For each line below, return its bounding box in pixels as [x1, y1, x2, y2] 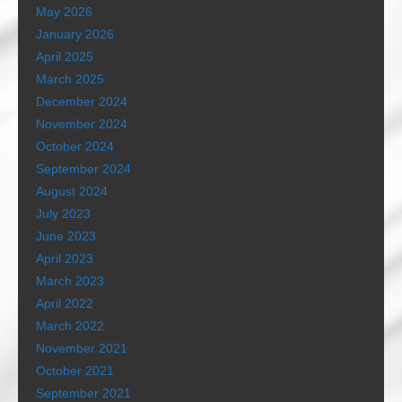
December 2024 [36, 94, 127, 109]
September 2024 [36, 162, 131, 177]
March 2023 [36, 274, 104, 289]
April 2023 [36, 251, 93, 267]
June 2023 [36, 229, 96, 244]
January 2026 [36, 27, 114, 42]
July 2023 [36, 206, 91, 222]
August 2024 [36, 184, 108, 199]
